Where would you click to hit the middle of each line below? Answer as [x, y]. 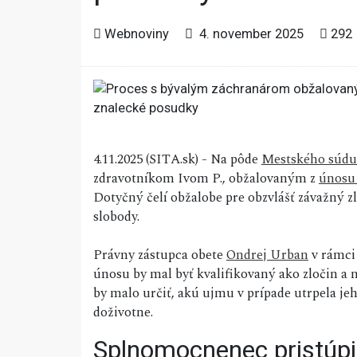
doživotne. [123, 313]
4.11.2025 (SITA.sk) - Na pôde [177, 160]
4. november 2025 [250, 33]
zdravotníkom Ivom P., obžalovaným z [206, 179]
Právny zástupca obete [160, 255]
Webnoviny [137, 33]
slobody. [116, 217]
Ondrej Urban [267, 255]
